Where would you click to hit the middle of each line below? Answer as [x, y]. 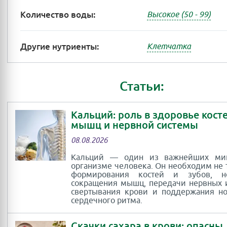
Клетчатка [169, 46]
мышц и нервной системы [135, 125]
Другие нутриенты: [60, 47]
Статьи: [142, 86]
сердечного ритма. [107, 201]
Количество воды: [58, 15]
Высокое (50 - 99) [179, 14]
